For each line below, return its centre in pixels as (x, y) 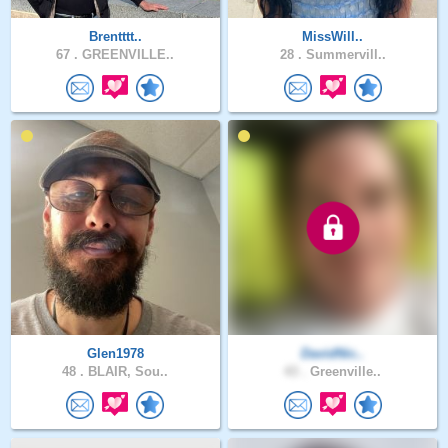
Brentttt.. (115, 36)
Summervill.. (343, 54)
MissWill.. (333, 36)
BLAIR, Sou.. (126, 372)
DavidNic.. (333, 354)
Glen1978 (115, 354)
